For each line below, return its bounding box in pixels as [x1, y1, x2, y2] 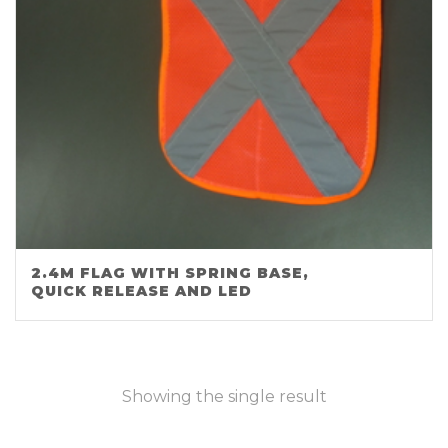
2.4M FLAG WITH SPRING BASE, [31, 263, 309, 282]
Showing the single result [121, 386, 327, 406]
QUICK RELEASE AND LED [31, 281, 252, 300]
